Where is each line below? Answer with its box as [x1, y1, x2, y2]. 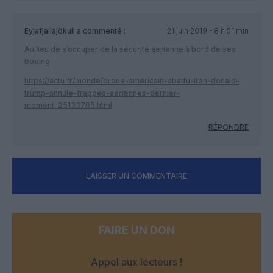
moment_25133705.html [24, 100, 112, 110]
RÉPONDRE [208, 122, 249, 132]
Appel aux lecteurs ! [91, 255, 182, 268]
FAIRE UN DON [98, 223, 175, 236]
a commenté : [75, 26, 126, 35]
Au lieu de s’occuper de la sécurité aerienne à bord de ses [24, 44, 236, 54]
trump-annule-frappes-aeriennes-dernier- [24, 88, 180, 97]
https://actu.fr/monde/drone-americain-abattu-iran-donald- [24, 76, 239, 85]
